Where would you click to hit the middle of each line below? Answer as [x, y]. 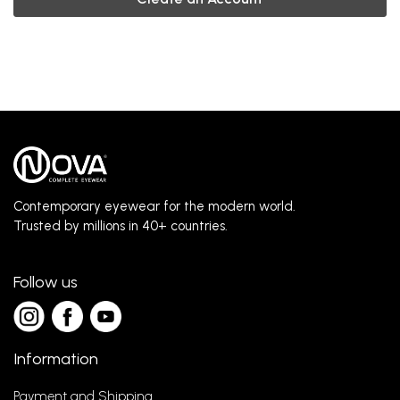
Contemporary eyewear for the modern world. [154, 206]
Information [56, 359]
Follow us [46, 282]
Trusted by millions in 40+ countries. [121, 226]
